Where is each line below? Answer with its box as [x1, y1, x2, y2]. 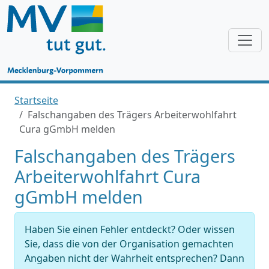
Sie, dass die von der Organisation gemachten [25, 237, 234, 250]
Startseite [14, 94, 58, 107]
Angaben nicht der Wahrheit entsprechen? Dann [25, 252, 244, 265]
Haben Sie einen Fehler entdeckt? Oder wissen [25, 223, 235, 236]
